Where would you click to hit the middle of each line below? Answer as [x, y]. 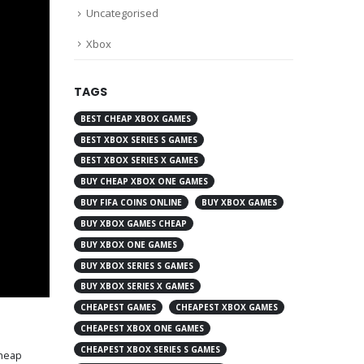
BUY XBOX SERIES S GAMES [137, 265]
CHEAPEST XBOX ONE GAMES [142, 329]
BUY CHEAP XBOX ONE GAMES [144, 182]
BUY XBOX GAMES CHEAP [134, 223]
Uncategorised [122, 13]
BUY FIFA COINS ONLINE [131, 203]
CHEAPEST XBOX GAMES [226, 308]
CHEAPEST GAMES [118, 308]
